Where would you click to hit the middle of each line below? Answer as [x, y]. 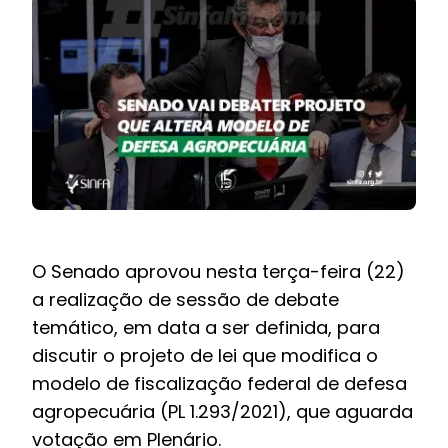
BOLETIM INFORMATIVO [224, 15]
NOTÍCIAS [224, 78]
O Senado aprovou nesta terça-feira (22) [218, 272]
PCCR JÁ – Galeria [224, 204]
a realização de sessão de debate [185, 300]
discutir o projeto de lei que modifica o [204, 356]
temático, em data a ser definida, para [205, 328]
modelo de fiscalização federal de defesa [219, 384]
